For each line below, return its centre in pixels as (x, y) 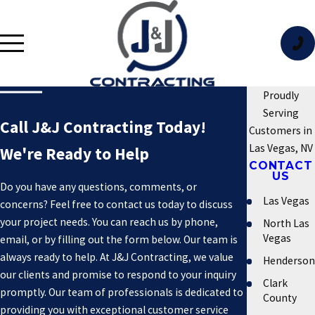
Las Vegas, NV (281, 148)
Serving (281, 113)
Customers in (281, 131)
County (280, 297)
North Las (286, 224)
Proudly (281, 96)
